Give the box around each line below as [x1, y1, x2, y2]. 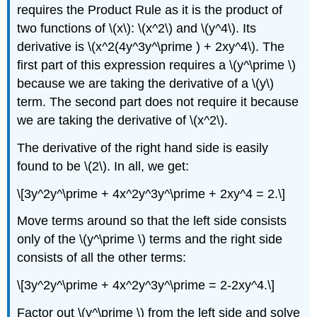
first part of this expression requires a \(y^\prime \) [17, 57, 296, 72]
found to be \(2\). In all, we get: [17, 158, 190, 173]
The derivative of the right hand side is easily [17, 140, 269, 155]
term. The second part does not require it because [17, 94, 299, 109]
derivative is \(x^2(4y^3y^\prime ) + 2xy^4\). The [17, 39, 285, 54]
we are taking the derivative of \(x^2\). [17, 113, 229, 127]
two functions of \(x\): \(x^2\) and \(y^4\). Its [17, 21, 257, 35]
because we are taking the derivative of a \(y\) [17, 76, 275, 91]
